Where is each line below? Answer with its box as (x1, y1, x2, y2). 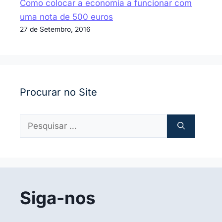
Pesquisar (19, 116, 58, 126)
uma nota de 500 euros (20, 12, 113, 22)
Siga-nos (20, 187, 96, 209)
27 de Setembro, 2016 (20, 25, 91, 34)
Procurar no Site (20, 86, 97, 99)
